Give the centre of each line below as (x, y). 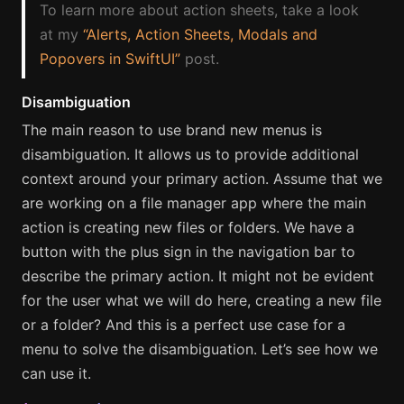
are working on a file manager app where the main (194, 203)
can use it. (56, 373)
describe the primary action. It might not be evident (198, 276)
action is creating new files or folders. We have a (188, 227)
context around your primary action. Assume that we (202, 179)
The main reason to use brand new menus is (172, 130)
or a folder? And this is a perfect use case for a (184, 325)
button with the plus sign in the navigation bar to (188, 252)
